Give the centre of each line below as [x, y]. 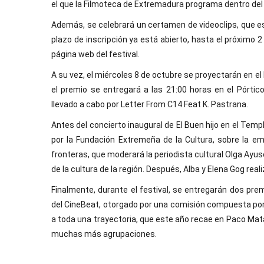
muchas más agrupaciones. [104, 234]
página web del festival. [95, 54]
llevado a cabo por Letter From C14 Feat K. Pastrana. [150, 104]
